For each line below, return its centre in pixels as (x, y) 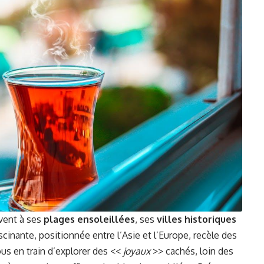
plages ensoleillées (89, 219)
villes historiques (197, 219)
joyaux (137, 251)
